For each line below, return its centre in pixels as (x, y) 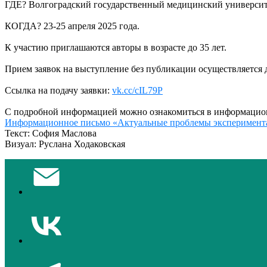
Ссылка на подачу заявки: (58, 90)
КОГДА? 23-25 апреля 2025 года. (72, 26)
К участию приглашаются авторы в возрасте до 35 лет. (116, 47)
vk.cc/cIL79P (137, 90)
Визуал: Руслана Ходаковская (65, 144)
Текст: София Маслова (51, 133)
